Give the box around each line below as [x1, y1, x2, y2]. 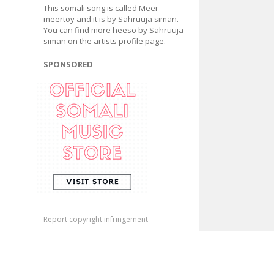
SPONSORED [43, 59, 93, 70]
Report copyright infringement [43, 214, 148, 224]
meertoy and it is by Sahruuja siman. [43, 13, 179, 24]
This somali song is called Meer [43, 2, 158, 13]
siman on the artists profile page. [43, 35, 166, 46]
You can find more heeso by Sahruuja [43, 24, 183, 35]
